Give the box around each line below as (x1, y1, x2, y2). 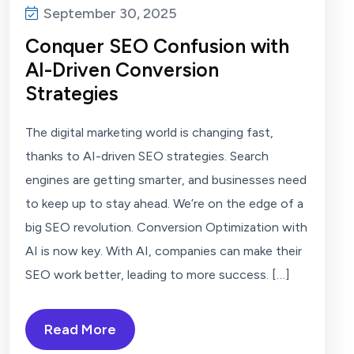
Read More (44, 320, 116, 338)
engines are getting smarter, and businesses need (25, 171, 307, 187)
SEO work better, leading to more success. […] (25, 266, 290, 282)
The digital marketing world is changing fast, (25, 124, 273, 140)
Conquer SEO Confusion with (25, 33, 289, 58)
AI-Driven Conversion (25, 57, 219, 81)
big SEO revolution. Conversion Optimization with (25, 219, 307, 235)
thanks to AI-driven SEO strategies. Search (25, 148, 269, 164)
